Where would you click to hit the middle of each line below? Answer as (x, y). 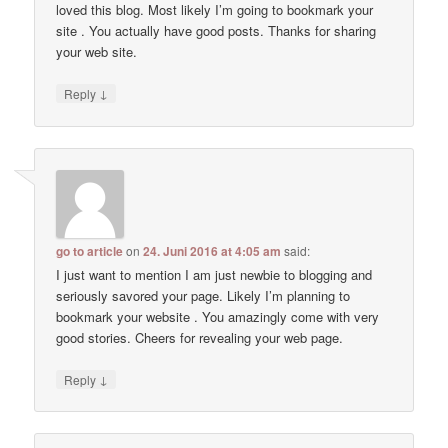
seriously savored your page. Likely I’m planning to (203, 295)
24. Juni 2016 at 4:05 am (212, 250)
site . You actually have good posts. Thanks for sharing (216, 31)
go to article (90, 250)
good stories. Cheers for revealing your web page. (200, 337)
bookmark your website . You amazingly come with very (218, 316)
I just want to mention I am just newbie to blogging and (214, 274)
